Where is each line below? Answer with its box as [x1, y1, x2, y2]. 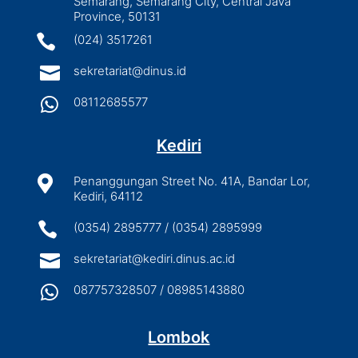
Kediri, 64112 [73, 188, 143, 204]
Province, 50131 [73, 8, 161, 24]
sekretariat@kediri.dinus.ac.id [73, 250, 235, 266]
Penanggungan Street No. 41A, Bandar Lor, [73, 173, 310, 189]
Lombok [148, 327, 210, 347]
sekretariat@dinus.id [73, 62, 186, 78]
